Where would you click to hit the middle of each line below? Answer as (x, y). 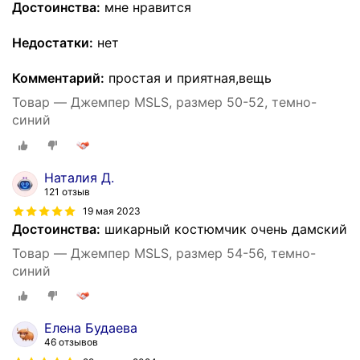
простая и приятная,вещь (188, 78)
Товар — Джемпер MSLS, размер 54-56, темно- (164, 253)
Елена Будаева (91, 328)
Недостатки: (53, 43)
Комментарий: (58, 78)
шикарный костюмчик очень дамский (224, 229)
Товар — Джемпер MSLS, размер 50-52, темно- (164, 102)
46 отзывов (71, 342)
